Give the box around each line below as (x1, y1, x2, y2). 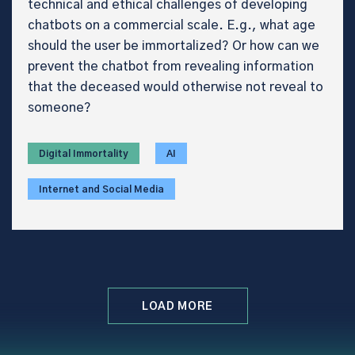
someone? (28, 101, 91, 114)
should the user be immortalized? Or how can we (28, 39, 319, 52)
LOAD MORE (142, 300, 213, 312)
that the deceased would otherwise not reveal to (28, 80, 323, 94)
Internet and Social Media (39, 184, 164, 194)
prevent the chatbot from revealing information (28, 59, 314, 73)
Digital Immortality (39, 148, 128, 158)
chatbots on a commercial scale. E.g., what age (28, 18, 315, 32)
